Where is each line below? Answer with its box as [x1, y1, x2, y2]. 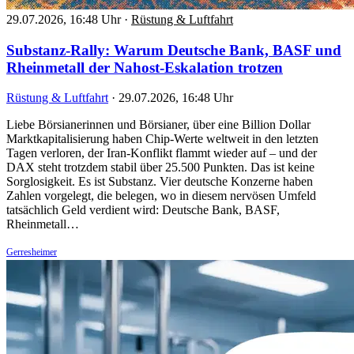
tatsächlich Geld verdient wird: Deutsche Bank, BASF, [6, 203, 280, 217]
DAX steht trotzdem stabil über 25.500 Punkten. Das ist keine [6, 160, 314, 175]
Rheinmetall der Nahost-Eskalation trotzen [6, 58, 283, 76]
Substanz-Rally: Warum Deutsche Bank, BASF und [6, 41, 341, 58]
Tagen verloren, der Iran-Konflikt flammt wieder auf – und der [6, 146, 317, 160]
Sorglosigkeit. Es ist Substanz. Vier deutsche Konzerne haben [6, 175, 313, 189]
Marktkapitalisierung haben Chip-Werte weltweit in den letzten [6, 132, 318, 146]
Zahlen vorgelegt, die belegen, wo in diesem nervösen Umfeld [6, 189, 316, 203]
